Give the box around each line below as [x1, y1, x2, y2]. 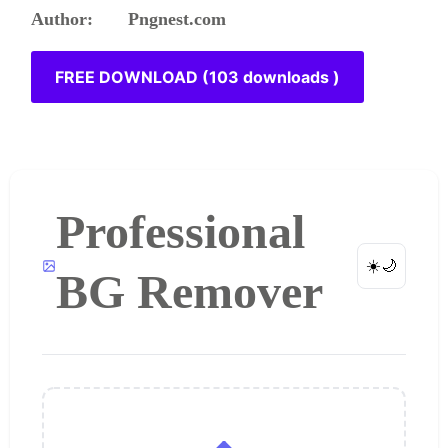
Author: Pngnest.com [31, 9, 227, 29]
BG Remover [55, 265, 323, 318]
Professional [55, 205, 305, 258]
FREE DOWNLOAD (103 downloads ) [55, 66, 341, 87]
